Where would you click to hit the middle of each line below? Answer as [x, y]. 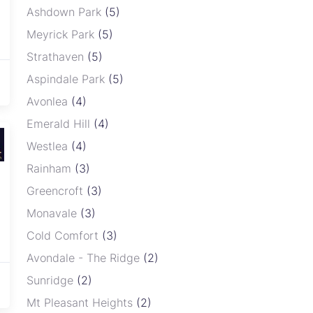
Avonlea [49, 102]
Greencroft [57, 191]
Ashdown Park [66, 12]
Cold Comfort [64, 236]
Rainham [51, 169]
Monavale [53, 213]
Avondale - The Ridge [85, 258]
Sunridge [52, 281]
